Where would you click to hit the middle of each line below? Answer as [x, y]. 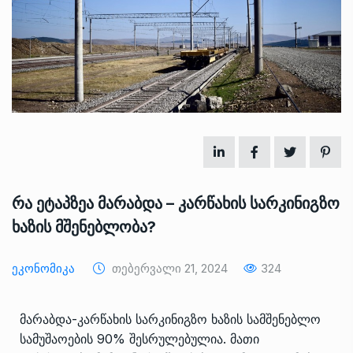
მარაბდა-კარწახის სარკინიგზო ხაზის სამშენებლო [170, 319]
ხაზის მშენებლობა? [84, 227]
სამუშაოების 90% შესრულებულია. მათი [139, 338]
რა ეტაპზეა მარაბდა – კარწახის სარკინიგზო [176, 203]
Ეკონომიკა [43, 268]
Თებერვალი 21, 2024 [168, 268]
